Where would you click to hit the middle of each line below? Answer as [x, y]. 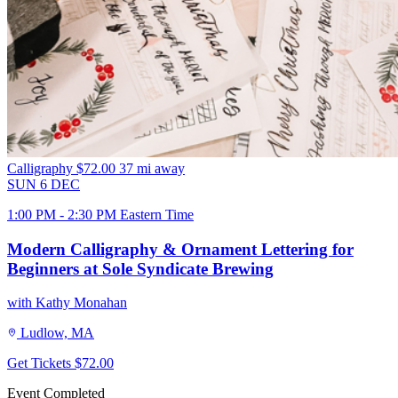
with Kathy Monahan [67, 303]
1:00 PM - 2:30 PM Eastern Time [100, 215]
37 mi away [152, 169]
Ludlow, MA [57, 333]
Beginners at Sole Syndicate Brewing [140, 268]
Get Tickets [41, 363]
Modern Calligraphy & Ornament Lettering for [180, 249]
